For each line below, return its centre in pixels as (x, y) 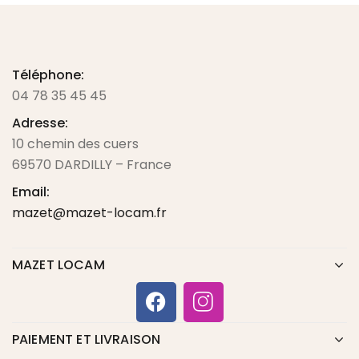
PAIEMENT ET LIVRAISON (87, 339)
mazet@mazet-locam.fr (89, 212)
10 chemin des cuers (75, 143)
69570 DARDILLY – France (92, 164)
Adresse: (40, 123)
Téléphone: (48, 75)
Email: (31, 192)
